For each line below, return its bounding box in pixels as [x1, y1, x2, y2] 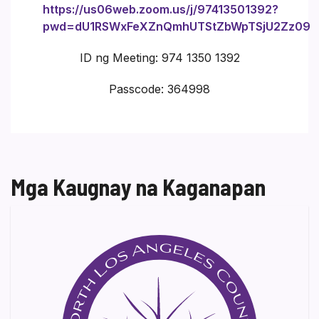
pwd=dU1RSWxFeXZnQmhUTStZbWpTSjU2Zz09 [43, 19, 310, 33]
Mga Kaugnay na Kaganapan [11, 172, 266, 200]
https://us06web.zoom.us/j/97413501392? [43, 1, 278, 16]
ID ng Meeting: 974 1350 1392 [79, 50, 240, 65]
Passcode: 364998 [109, 81, 210, 96]
